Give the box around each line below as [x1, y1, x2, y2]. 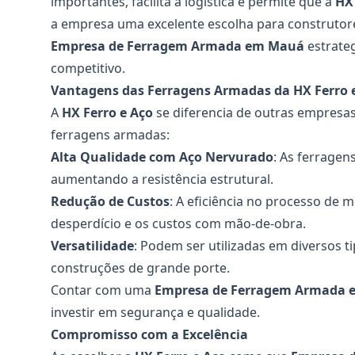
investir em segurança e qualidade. [51, 303, 260, 321]
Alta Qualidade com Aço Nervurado [51, 148, 273, 166]
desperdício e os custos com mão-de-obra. [51, 215, 306, 232]
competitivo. [51, 59, 125, 77]
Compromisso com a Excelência [51, 326, 248, 343]
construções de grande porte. [51, 259, 230, 277]
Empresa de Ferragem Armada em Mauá [51, 37, 304, 55]
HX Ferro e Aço [62, 104, 153, 121]
